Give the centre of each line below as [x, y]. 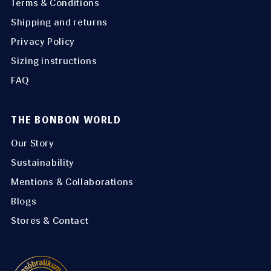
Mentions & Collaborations [72, 182]
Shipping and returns [59, 22]
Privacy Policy [43, 42]
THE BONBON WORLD [66, 120]
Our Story [33, 143]
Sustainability [43, 163]
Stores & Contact [50, 221]
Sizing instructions [54, 61]
